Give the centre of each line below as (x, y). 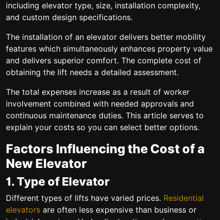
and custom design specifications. (70, 17)
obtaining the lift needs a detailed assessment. (94, 72)
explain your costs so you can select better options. (103, 127)
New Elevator (46, 163)
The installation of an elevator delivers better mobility (106, 37)
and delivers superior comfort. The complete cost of (104, 60)
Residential (184, 198)
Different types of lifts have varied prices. (85, 198)
